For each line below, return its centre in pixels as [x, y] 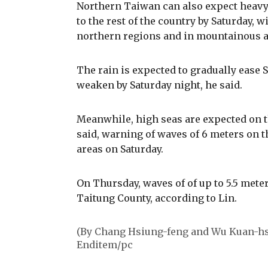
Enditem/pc [105, 244]
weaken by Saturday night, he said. [159, 85]
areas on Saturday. [120, 149]
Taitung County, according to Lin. [157, 198]
